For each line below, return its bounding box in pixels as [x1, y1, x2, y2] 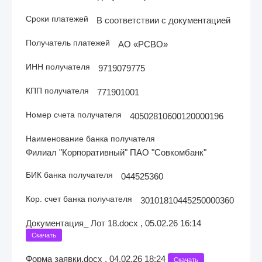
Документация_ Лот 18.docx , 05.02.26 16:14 [26, 218, 201, 228]
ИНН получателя [26, 61, 90, 71]
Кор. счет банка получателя [26, 194, 132, 204]
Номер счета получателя [26, 109, 122, 119]
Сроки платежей [26, 13, 88, 23]
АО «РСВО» [118, 39, 168, 49]
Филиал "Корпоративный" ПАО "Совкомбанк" [26, 147, 206, 157]
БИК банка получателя [26, 170, 113, 180]
